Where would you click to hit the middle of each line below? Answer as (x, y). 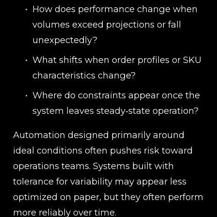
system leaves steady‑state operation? (115, 111)
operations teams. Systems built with (93, 166)
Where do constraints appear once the (116, 95)
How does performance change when (115, 9)
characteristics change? (84, 76)
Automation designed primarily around (99, 135)
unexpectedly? (65, 40)
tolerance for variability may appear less (100, 182)
